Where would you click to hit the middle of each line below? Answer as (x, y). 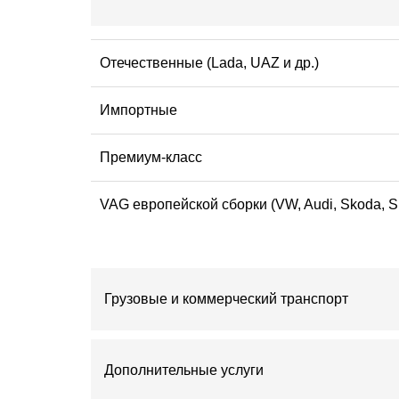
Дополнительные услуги (184, 370)
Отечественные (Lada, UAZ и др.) (209, 62)
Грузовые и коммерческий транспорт (226, 298)
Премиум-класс (151, 157)
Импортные (138, 110)
